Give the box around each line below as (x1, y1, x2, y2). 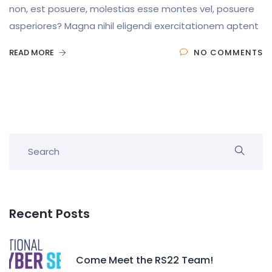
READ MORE (9, 47, 56, 58)
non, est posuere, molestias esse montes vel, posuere (9, 2, 254, 15)
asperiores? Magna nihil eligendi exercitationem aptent (9, 19, 259, 32)
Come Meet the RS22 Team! (76, 253, 213, 267)
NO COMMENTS (194, 47, 263, 58)
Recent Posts (9, 205, 90, 222)
